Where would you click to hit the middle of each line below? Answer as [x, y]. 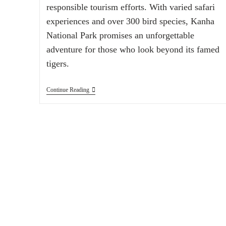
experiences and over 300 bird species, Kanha [130, 21]
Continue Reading [68, 90]
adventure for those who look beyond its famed [133, 50]
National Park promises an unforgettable [120, 36]
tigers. [58, 64]
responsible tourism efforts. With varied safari [130, 7]
